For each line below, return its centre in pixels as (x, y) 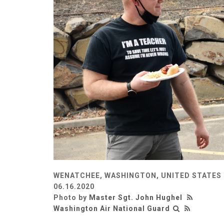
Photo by (71, 197)
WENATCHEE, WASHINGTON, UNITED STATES (137, 175)
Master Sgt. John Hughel (136, 197)
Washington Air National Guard (112, 208)
